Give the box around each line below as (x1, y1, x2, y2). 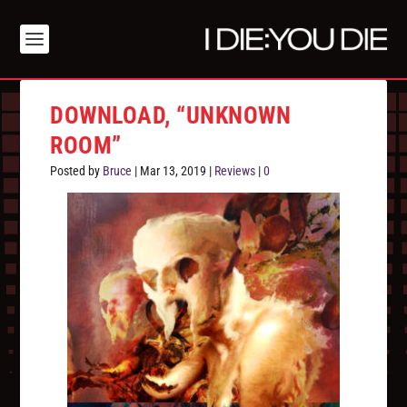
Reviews (214, 164, 256, 179)
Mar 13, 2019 (140, 164, 207, 179)
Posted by (50, 164, 104, 179)
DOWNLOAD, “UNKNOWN (50, 102, 292, 130)
